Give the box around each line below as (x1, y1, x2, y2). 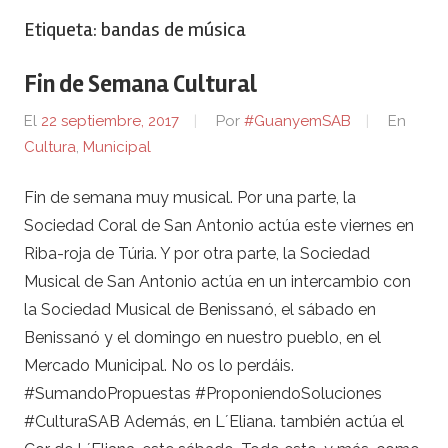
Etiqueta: (24, 16, 101, 42)
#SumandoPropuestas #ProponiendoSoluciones (24, 383, 382, 403)
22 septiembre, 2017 (41, 112, 179, 131)
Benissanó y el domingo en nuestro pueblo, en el (24, 327, 381, 347)
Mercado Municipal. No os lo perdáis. (24, 355, 294, 375)
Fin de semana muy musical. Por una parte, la (24, 187, 356, 207)
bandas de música (101, 16, 246, 42)
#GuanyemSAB (244, 112, 351, 131)
